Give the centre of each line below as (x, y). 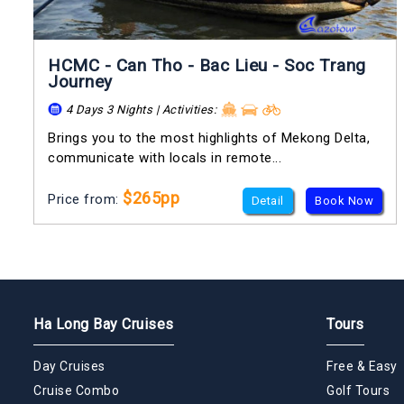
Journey (80, 81)
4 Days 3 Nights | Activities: (141, 109)
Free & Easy (362, 367)
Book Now (344, 201)
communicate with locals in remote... (165, 158)
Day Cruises (69, 367)
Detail (267, 201)
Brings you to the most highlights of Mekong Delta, (209, 138)
